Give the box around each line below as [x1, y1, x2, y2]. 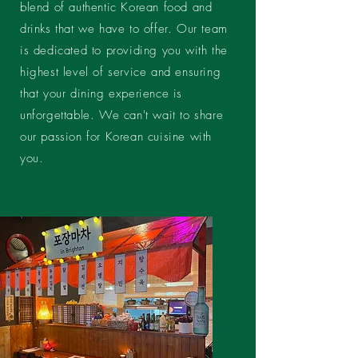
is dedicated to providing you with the [20, 42, 228, 58]
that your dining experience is [20, 86, 183, 101]
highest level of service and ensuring [20, 64, 221, 80]
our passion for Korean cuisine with [20, 129, 213, 145]
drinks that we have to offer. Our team [20, 21, 228, 37]
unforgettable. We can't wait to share [20, 107, 224, 123]
